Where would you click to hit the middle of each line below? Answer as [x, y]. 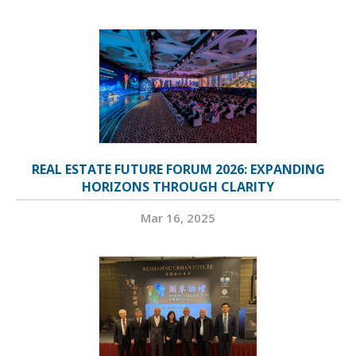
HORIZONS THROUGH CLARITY [178, 187]
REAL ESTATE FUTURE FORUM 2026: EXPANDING [178, 170]
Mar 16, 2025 [178, 218]
